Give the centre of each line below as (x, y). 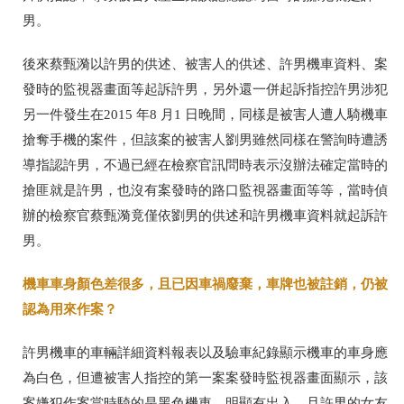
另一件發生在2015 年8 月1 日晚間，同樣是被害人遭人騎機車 (205, 115)
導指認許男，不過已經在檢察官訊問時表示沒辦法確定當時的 (205, 165)
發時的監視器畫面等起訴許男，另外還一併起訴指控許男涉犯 (205, 90)
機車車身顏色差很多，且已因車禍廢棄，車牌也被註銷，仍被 (205, 284)
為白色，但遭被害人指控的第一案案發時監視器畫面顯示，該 (205, 378)
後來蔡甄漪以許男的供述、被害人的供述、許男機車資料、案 (205, 64)
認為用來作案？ (70, 309)
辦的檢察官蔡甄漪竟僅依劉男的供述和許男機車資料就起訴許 (205, 216)
